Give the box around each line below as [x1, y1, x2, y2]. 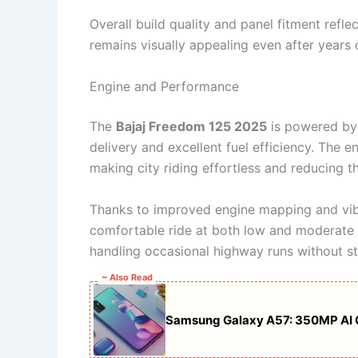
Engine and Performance [89, 78, 239, 95]
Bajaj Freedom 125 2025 [116, 118, 267, 135]
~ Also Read [101, 272, 153, 284]
